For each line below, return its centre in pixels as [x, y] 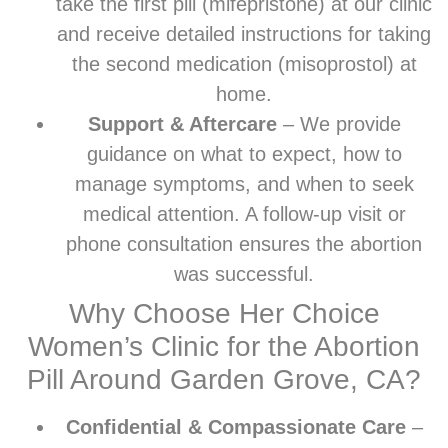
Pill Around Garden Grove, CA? [224, 379]
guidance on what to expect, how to [244, 153]
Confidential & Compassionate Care [235, 426]
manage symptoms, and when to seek [244, 183]
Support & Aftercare [182, 123]
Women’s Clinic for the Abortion [224, 346]
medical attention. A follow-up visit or [244, 213]
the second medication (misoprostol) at [244, 63]
